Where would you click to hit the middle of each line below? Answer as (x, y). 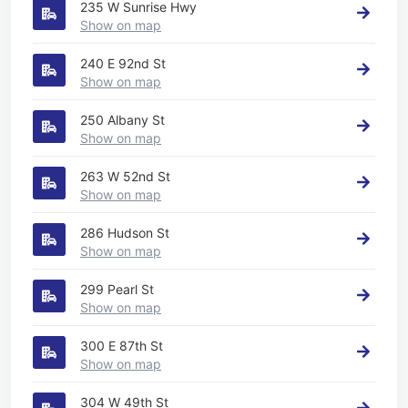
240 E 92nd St (123, 63)
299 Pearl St (117, 289)
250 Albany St (122, 119)
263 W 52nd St (125, 176)
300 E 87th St (122, 345)
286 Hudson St (125, 232)
